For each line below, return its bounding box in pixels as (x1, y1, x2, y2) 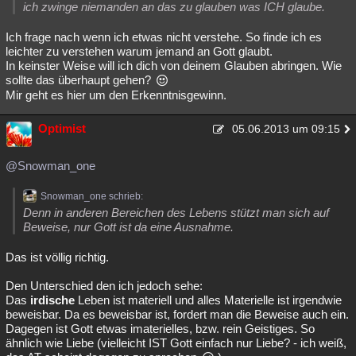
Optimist (38, 122, 86, 135)
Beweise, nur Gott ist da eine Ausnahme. (23, 220, 234, 234)
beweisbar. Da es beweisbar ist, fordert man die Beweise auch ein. (6, 308, 349, 321)
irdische (30, 293, 75, 307)
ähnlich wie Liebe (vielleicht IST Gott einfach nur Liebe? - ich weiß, (6, 336, 346, 350)
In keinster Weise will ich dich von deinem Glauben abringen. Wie (6, 59, 342, 72)
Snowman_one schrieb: (41, 191, 143, 202)
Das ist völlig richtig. (6, 250, 109, 264)
